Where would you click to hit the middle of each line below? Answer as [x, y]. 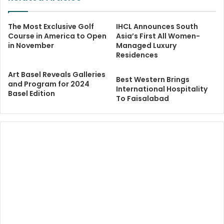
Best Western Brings [153, 80]
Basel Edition [31, 94]
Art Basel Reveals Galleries [57, 75]
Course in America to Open [57, 36]
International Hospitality [162, 89]
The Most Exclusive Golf [51, 27]
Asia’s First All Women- [158, 36]
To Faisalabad [142, 99]
